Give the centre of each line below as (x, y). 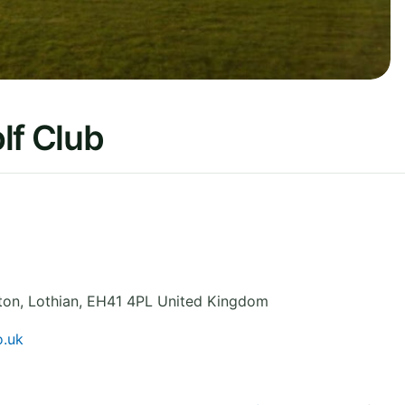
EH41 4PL (120, 301)
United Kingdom (213, 301)
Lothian (53, 301)
